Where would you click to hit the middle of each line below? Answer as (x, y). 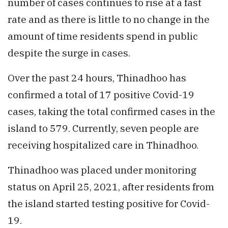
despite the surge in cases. (69, 53)
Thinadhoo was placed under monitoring (102, 170)
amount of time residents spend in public (103, 36)
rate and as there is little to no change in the (109, 19)
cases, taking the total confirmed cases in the (111, 111)
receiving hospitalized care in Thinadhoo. (103, 145)
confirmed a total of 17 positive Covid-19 (101, 95)
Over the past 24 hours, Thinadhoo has (97, 78)
